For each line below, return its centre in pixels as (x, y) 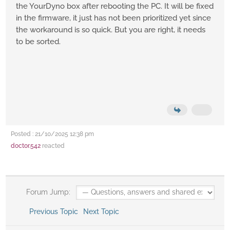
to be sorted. (38, 42)
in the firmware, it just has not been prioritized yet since (113, 18)
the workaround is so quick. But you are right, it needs (111, 30)
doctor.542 (26, 146)
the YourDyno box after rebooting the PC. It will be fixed (115, 6)
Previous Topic (51, 212)
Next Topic (103, 212)
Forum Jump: (47, 192)
